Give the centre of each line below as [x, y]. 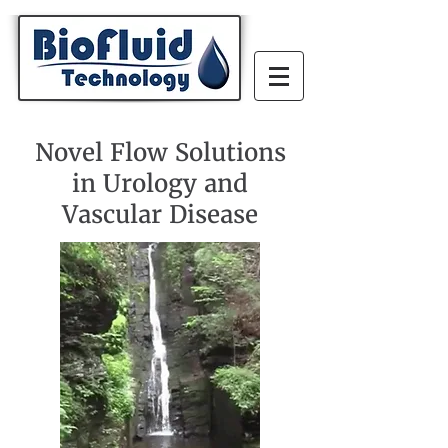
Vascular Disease [160, 214]
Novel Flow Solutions [160, 152]
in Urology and [160, 183]
